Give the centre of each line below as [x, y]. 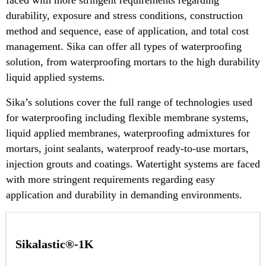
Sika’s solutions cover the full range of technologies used [129, 102]
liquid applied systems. [56, 77]
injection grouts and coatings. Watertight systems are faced [133, 164]
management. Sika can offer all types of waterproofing [124, 46]
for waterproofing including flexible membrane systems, [127, 117]
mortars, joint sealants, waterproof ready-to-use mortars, [127, 148]
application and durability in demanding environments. [124, 194]
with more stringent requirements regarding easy [110, 179]
